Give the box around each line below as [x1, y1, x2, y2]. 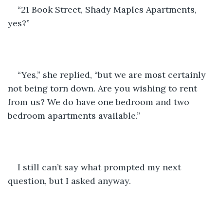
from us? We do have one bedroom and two [8, 96, 192, 108]
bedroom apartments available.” [8, 109, 140, 121]
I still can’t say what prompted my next [18, 161, 183, 173]
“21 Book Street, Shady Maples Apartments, [18, 3, 199, 15]
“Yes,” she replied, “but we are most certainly [18, 69, 208, 80]
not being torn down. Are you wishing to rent [8, 82, 200, 94]
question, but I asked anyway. [8, 175, 131, 186]
